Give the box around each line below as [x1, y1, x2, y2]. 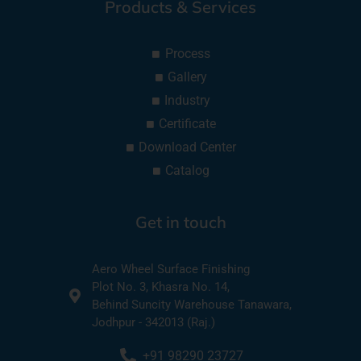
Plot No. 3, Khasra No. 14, [91, 280, 230, 295]
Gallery [168, 69, 208, 85]
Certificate [159, 116, 217, 132]
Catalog [165, 163, 210, 179]
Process [164, 46, 210, 62]
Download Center [139, 139, 237, 156]
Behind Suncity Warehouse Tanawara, [91, 297, 292, 313]
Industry [164, 93, 211, 109]
